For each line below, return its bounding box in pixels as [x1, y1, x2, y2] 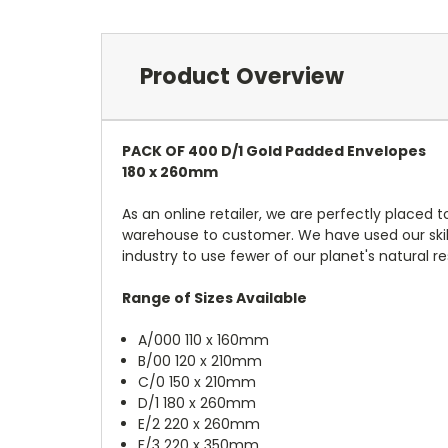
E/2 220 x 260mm [138, 413, 261, 434]
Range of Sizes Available [122, 287, 307, 308]
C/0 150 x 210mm [138, 371, 257, 392]
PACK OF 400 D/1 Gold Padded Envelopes [122, 140, 426, 161]
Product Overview [139, 60, 344, 92]
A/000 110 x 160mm [138, 329, 270, 350]
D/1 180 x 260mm [138, 392, 257, 413]
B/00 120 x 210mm [138, 350, 263, 371]
